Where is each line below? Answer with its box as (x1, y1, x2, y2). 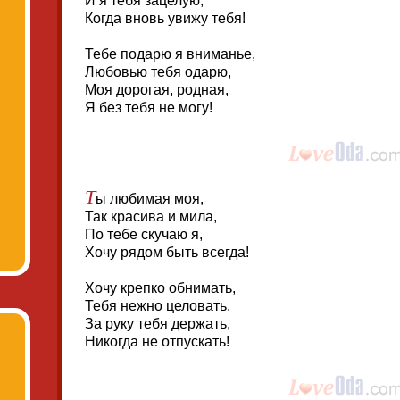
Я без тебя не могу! (85, 100, 212, 115)
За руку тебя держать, (85, 316, 230, 331)
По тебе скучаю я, (85, 227, 203, 242)
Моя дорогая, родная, (85, 82, 229, 97)
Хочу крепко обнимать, (85, 280, 236, 296)
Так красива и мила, (85, 209, 217, 224)
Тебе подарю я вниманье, (85, 46, 255, 62)
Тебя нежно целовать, (85, 298, 230, 313)
